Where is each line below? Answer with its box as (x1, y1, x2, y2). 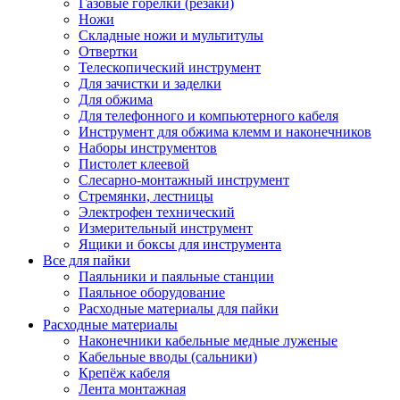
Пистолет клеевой (79, 155, 189, 171)
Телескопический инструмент (79, 59, 261, 75)
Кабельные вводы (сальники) (79, 348, 257, 364)
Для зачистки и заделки (79, 75, 221, 91)
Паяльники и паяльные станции (79, 268, 274, 284)
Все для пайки (43, 252, 130, 268)
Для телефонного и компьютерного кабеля (79, 107, 338, 123)
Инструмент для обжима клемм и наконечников (79, 123, 371, 139)
